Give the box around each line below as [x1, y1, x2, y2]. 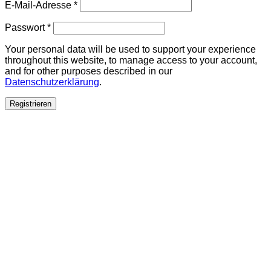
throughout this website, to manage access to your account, [5, 55, 257, 66]
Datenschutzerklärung [5, 77, 99, 88]
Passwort [5, 22, 47, 33]
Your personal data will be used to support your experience [5, 44, 256, 55]
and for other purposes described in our [5, 66, 172, 77]
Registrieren [10, 99, 51, 109]
